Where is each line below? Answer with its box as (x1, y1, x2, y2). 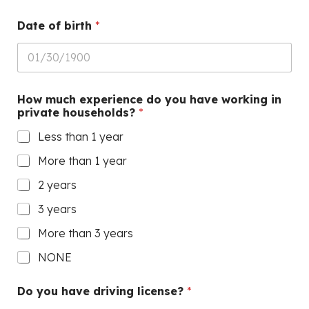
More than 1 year (38, 153, 127, 168)
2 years (38, 177, 77, 192)
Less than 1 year (38, 129, 123, 143)
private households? (17, 105, 139, 119)
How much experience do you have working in (17, 92, 281, 106)
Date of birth (17, 18, 95, 32)
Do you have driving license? (17, 283, 187, 298)
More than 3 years (38, 226, 133, 240)
